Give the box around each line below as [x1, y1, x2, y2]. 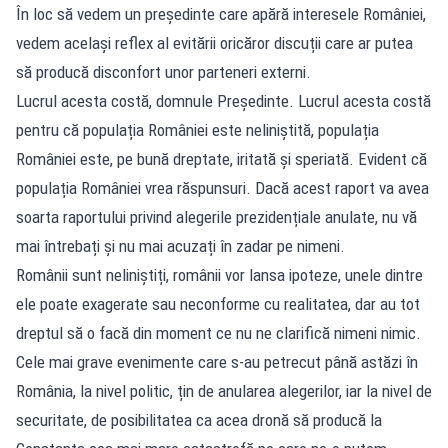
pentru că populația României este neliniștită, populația [16, 119, 379, 140]
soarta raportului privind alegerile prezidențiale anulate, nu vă [16, 206, 417, 227]
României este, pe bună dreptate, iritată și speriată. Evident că [16, 148, 427, 169]
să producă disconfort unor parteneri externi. [16, 61, 311, 82]
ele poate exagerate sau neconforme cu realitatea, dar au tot [16, 293, 420, 314]
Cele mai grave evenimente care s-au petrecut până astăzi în [16, 351, 418, 372]
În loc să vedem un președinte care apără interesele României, [16, 3, 426, 24]
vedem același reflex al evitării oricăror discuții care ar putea [16, 32, 413, 53]
